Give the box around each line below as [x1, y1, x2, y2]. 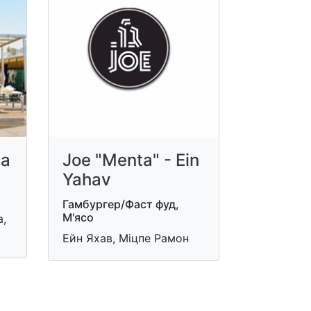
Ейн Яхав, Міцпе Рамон [62, 231, 189, 245]
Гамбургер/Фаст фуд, [62, 197, 179, 211]
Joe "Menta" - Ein [62, 150, 199, 170]
